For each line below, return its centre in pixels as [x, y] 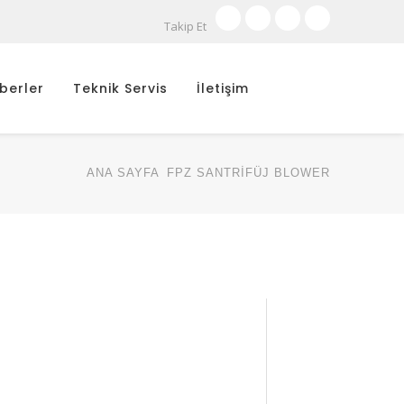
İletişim [223, 88]
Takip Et [185, 26]
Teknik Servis [120, 88]
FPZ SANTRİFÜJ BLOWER [248, 173]
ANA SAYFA [123, 173]
